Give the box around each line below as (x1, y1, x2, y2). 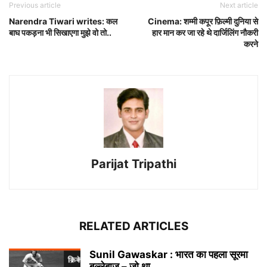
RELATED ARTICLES (79, 219, 188, 234)
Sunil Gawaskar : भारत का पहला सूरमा (89, 249, 248, 261)
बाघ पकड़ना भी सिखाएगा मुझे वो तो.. (9, 27, 111, 38)
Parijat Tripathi (91, 157, 176, 172)
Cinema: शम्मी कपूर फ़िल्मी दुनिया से (148, 16, 258, 27)
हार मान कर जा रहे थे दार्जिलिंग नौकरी (152, 27, 258, 38)
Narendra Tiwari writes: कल (9, 16, 117, 27)
